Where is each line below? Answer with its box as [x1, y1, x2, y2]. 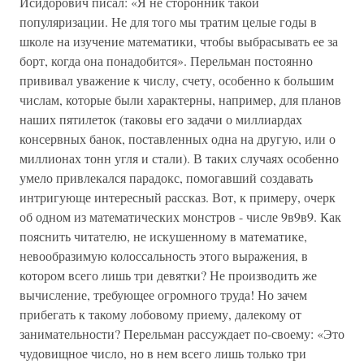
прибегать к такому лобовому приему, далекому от [19, 305, 301, 323]
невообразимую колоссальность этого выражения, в [19, 247, 308, 264]
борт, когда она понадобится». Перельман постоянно [19, 52, 313, 69]
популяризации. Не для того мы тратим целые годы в [19, 13, 317, 30]
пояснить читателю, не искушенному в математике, [19, 227, 307, 245]
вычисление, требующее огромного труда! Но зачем [19, 286, 307, 303]
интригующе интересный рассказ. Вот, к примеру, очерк [19, 188, 336, 206]
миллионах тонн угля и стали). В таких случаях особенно [19, 149, 339, 167]
